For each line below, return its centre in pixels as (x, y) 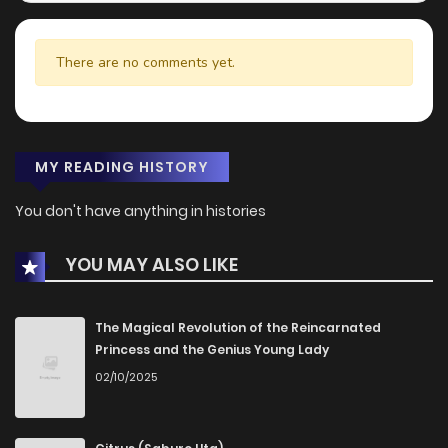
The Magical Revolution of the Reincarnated (238, 328)
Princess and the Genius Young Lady (212, 350)
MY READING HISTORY (122, 167)
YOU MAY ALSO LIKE (149, 265)
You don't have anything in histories (140, 211)
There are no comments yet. (145, 63)
